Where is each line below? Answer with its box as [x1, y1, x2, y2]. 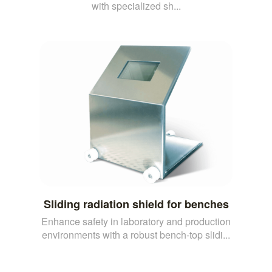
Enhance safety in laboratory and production [41, 214, 231, 228]
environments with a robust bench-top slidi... [42, 227, 230, 242]
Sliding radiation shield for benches [43, 195, 229, 212]
